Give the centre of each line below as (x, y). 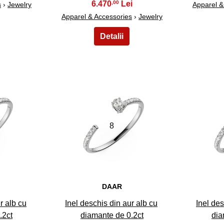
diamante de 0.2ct (112, 215)
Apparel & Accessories (96, 16)
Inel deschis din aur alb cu (111, 203)
